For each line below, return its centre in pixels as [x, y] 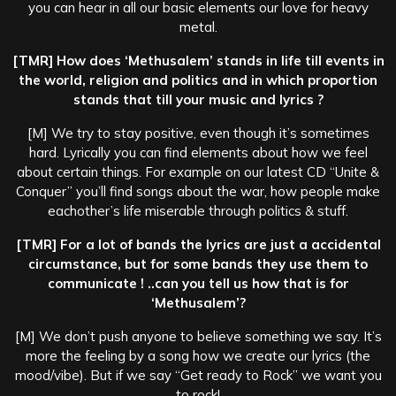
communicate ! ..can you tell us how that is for [198, 283]
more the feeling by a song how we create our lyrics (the [198, 355]
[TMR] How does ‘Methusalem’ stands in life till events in [198, 60]
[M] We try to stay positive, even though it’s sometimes [198, 133]
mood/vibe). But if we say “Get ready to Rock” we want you [198, 375]
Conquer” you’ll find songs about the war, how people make [198, 191]
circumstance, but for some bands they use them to [198, 263]
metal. [198, 27]
